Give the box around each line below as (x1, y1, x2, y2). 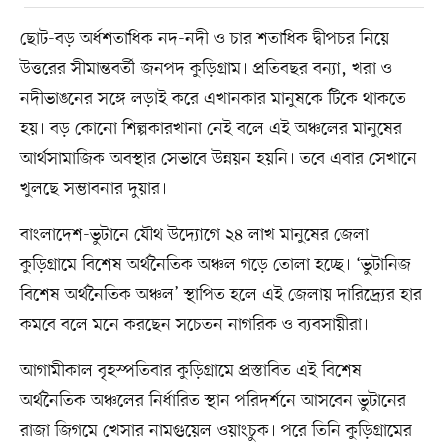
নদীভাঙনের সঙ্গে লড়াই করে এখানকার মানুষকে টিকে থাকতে (19, 86, 406, 111)
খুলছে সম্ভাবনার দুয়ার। (19, 176, 167, 201)
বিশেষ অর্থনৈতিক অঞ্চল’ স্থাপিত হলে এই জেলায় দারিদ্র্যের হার (19, 282, 422, 307)
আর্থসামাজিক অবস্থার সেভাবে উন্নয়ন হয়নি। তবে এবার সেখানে (19, 146, 417, 171)
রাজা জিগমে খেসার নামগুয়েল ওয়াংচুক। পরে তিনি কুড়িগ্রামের (19, 418, 412, 443)
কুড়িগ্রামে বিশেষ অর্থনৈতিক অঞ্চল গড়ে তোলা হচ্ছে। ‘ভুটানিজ (19, 252, 411, 277)
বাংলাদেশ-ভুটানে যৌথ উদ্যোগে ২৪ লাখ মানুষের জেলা (19, 222, 369, 247)
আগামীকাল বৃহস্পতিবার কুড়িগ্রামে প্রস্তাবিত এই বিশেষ (19, 358, 362, 383)
